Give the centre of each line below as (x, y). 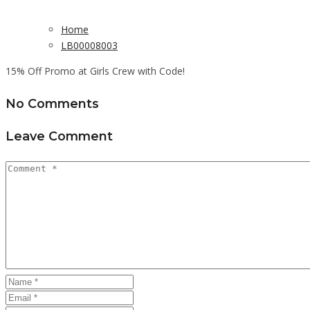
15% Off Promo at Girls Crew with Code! (95, 71)
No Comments (52, 103)
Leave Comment (59, 136)
